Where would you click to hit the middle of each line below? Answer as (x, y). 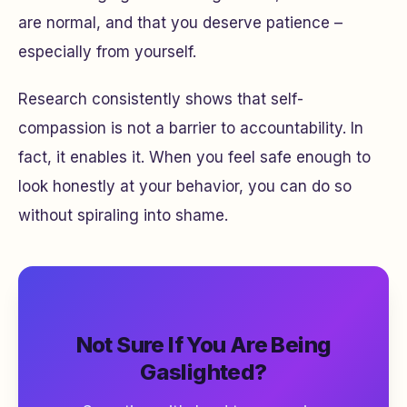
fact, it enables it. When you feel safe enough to (194, 157)
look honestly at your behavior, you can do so (185, 186)
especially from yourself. (107, 52)
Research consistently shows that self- (161, 99)
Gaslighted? (203, 372)
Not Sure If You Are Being (203, 345)
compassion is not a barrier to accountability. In (191, 128)
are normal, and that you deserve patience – (180, 23)
